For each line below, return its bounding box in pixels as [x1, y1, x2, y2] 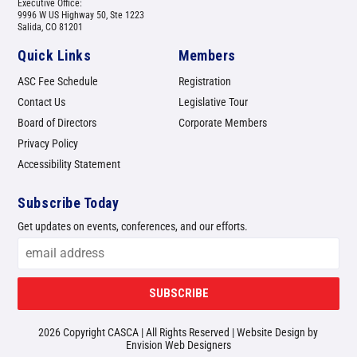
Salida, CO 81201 [18, 22, 84, 33]
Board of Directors [18, 116, 97, 130]
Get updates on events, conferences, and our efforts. [18, 220, 249, 234]
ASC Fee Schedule [18, 75, 99, 88]
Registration [178, 75, 231, 88]
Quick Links [18, 48, 92, 65]
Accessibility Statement [18, 158, 121, 171]
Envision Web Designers [125, 339, 231, 352]
